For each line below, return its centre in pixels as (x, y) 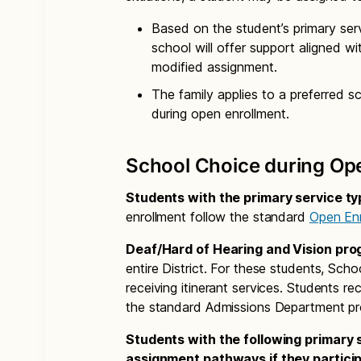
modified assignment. (214, 67)
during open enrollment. (220, 114)
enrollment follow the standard (218, 217)
